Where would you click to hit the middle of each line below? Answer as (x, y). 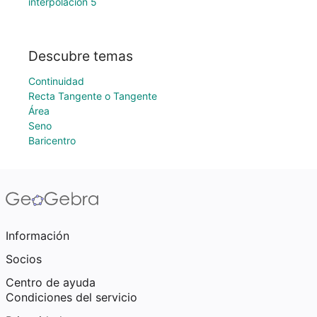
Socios (24, 259)
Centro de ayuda (51, 282)
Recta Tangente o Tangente (93, 96)
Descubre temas (81, 56)
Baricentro (52, 140)
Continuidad (56, 81)
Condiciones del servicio (71, 297)
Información (38, 236)
